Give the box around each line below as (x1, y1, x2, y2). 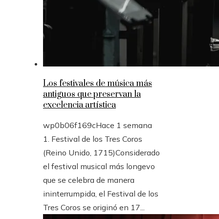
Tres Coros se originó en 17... (43, 202, 145, 213)
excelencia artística (43, 100, 116, 111)
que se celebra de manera (43, 175, 134, 185)
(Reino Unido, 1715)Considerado (43, 148, 160, 158)
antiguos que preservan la (43, 89, 141, 100)
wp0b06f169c (43, 120, 96, 131)
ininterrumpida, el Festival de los (43, 189, 158, 199)
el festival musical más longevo (43, 161, 155, 172)
